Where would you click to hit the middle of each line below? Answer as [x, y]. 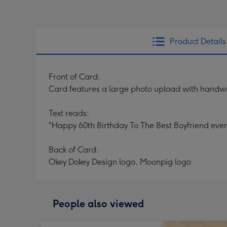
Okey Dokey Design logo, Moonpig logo [120, 162]
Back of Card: [74, 150]
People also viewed [98, 204]
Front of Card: [74, 77]
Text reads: [69, 113]
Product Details [198, 41]
